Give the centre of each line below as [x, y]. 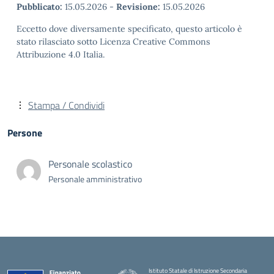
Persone [25, 133]
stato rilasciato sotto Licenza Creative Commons [113, 42]
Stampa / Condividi [66, 105]
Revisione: [138, 7]
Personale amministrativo [95, 179]
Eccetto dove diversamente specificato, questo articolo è [129, 29]
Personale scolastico [90, 164]
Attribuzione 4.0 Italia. [61, 54]
